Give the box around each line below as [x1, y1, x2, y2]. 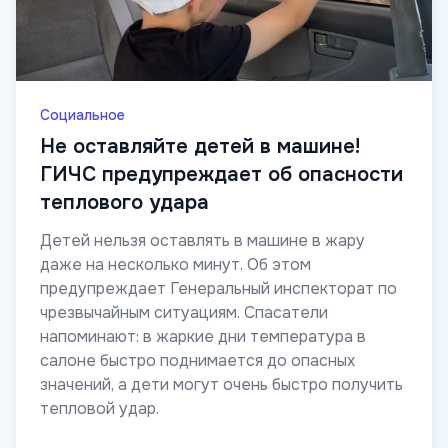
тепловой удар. [40, 398, 159, 420]
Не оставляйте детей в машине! [40, 134, 360, 160]
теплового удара [40, 190, 209, 216]
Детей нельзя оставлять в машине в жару [40, 230, 365, 252]
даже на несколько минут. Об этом [40, 254, 311, 276]
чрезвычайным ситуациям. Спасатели [40, 302, 328, 324]
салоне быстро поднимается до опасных [40, 350, 355, 372]
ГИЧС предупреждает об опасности [40, 162, 403, 188]
